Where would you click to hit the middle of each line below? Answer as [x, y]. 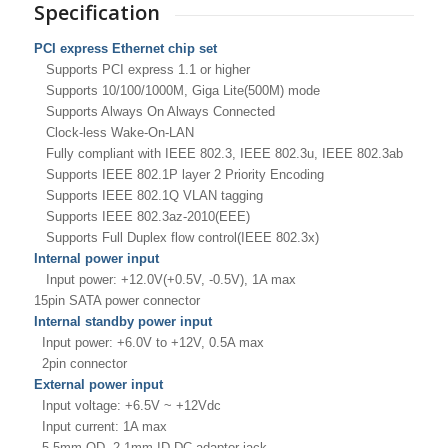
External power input [98, 384]
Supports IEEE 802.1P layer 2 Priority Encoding [178, 174]
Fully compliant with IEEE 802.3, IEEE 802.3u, [177, 153]
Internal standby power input [122, 321]
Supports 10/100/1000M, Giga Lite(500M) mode [176, 90]
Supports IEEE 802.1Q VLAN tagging [148, 195]
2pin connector [80, 363]
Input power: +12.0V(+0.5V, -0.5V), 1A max [164, 279]
